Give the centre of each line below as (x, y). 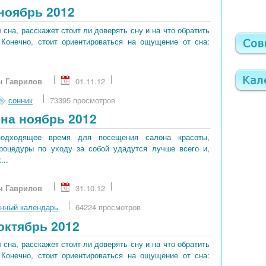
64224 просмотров (108, 207)
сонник (20, 100)
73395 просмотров (83, 100)
